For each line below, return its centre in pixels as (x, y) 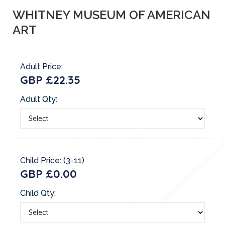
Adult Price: (41, 66)
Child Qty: (38, 193)
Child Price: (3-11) (52, 160)
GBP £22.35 (50, 80)
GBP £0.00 (48, 174)
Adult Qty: (39, 99)
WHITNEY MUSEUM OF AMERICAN (111, 15)
